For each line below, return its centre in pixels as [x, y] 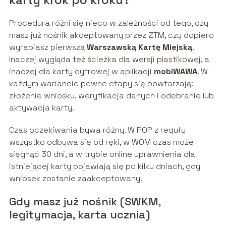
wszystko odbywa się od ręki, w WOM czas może [101, 142]
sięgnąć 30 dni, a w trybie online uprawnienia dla [102, 154]
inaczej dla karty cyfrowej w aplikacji [81, 72]
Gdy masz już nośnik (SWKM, [84, 202]
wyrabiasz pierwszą [48, 47]
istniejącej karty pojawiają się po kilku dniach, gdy [104, 166]
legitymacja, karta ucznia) [79, 215]
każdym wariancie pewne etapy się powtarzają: [101, 84]
